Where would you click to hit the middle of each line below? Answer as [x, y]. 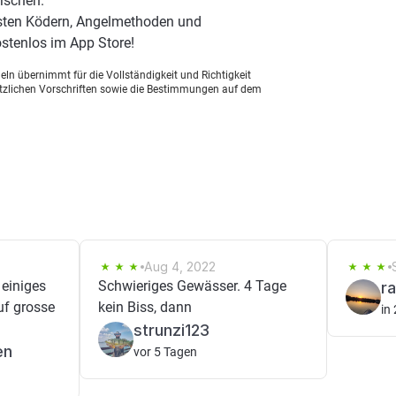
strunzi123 [171, 330]
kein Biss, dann [145, 307]
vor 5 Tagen [165, 352]
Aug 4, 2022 [180, 267]
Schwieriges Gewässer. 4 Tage [192, 286]
